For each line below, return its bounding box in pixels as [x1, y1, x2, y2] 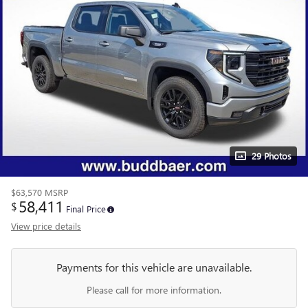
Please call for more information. [87, 283, 221, 296]
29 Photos [252, 150, 291, 162]
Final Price [66, 203, 106, 214]
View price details [11, 220, 81, 232]
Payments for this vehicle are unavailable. [56, 260, 252, 274]
